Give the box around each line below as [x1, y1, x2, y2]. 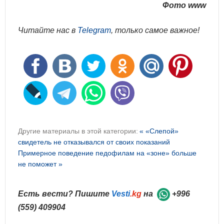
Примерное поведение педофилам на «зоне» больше [18, 149, 196, 157]
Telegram [77, 26, 111, 34]
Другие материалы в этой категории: [18, 127, 138, 135]
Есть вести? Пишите [18, 189, 111, 198]
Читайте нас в [18, 26, 77, 34]
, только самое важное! [111, 26, 199, 34]
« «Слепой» [139, 127, 178, 135]
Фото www [162, 1, 206, 9]
